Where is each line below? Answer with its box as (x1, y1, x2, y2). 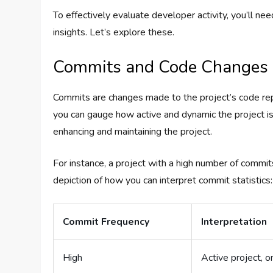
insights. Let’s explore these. (53, 26, 175, 40)
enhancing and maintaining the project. (53, 125, 213, 139)
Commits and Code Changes (53, 55, 269, 79)
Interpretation (201, 215, 268, 229)
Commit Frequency (63, 215, 150, 229)
